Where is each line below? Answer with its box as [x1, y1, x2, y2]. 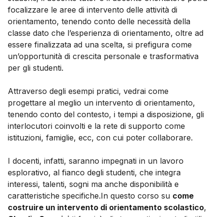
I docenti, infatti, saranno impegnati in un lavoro [8, 156, 184, 166]
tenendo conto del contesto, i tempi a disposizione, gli [8, 109, 204, 120]
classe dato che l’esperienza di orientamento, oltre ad [8, 28, 203, 38]
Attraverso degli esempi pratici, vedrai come [8, 86, 169, 96]
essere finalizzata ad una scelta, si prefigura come [8, 40, 192, 50]
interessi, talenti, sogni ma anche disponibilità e [8, 179, 179, 189]
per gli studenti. [8, 63, 63, 73]
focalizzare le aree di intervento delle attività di [8, 5, 177, 15]
